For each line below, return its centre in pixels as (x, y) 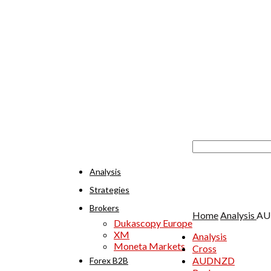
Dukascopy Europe (153, 223)
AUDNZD (214, 260)
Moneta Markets (149, 246)
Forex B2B (109, 260)
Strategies (109, 189)
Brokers (104, 207)
